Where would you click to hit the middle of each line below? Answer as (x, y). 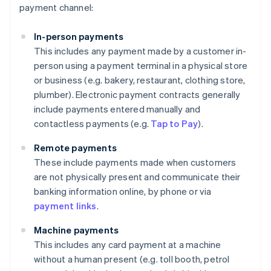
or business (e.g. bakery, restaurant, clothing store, (140, 80)
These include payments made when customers (135, 162)
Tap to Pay (175, 124)
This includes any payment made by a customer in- (140, 51)
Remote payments (75, 148)
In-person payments (79, 37)
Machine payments (77, 230)
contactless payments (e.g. (93, 124)
